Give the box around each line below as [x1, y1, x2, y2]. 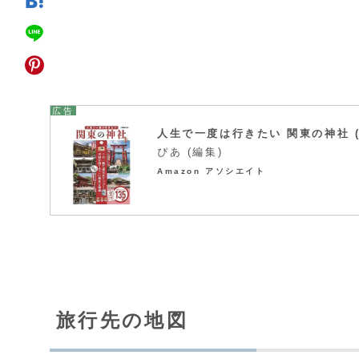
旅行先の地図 [56, 309, 189, 331]
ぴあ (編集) [157, 145, 224, 158]
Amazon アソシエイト [157, 166, 266, 175]
